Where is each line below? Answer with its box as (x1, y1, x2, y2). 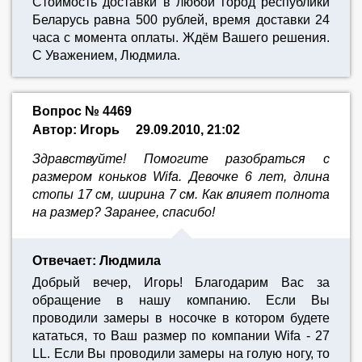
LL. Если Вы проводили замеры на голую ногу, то (32, 347, 330, 360)
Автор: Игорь (32, 123, 120, 137)
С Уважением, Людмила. (32, 48, 180, 62)
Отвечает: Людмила (32, 254, 161, 267)
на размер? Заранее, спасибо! (32, 205, 215, 219)
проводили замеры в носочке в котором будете (32, 311, 330, 325)
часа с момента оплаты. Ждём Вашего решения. (32, 31, 330, 44)
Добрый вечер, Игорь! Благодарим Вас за (32, 276, 330, 289)
